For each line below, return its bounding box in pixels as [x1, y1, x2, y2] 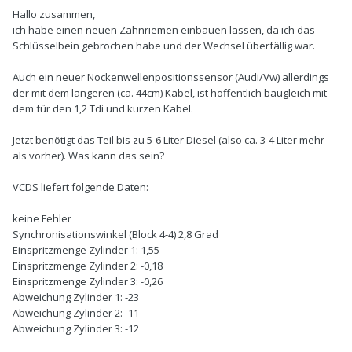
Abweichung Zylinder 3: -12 [13, 321, 139, 336]
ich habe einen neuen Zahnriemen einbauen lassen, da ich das [13, 23, 315, 38]
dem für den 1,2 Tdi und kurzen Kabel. [13, 101, 193, 116]
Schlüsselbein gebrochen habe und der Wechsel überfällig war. [13, 38, 315, 53]
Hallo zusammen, [13, 7, 95, 22]
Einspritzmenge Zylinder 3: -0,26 [13, 274, 163, 289]
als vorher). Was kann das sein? [13, 148, 164, 163]
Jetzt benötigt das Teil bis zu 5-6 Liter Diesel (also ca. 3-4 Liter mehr [13, 133, 324, 148]
